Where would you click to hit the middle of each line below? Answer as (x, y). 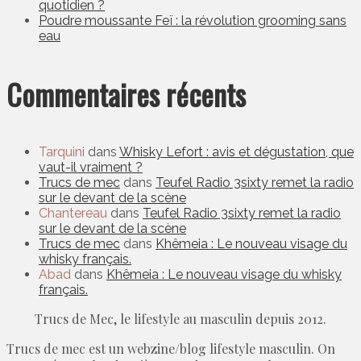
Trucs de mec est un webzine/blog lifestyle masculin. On (171, 349)
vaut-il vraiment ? (91, 168)
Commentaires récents (126, 94)
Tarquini (62, 152)
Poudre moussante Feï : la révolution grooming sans (193, 21)
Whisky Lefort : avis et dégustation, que (237, 152)
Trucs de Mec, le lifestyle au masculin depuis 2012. (180, 319)
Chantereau (73, 214)
